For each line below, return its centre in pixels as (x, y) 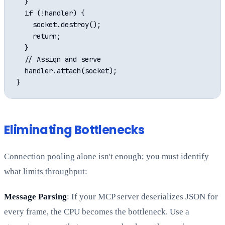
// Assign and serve (59, 60)
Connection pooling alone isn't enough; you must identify (106, 157)
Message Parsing (35, 197)
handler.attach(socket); (67, 71)
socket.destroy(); (59, 25)
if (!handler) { (51, 13)
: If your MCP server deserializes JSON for (142, 197)
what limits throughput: (46, 172)
